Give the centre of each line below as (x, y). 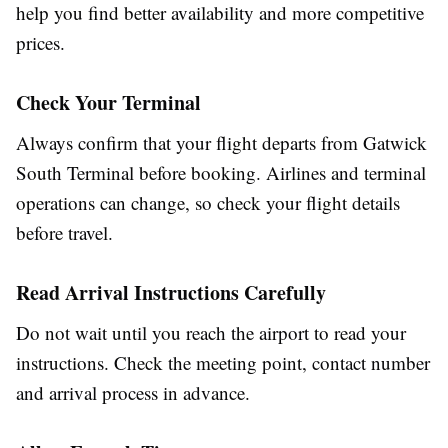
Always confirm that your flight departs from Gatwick (221, 142)
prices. (40, 42)
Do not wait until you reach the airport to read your (211, 332)
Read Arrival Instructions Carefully (171, 292)
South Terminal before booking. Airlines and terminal (221, 172)
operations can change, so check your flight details (208, 202)
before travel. (64, 232)
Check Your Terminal (108, 102)
